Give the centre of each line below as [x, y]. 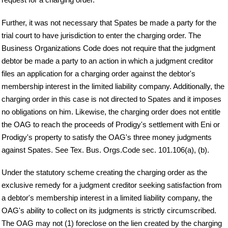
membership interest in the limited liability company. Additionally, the [113, 86]
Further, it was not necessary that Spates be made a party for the [109, 22]
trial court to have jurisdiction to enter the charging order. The [101, 35]
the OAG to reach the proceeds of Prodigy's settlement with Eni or [111, 124]
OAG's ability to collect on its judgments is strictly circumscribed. [109, 211]
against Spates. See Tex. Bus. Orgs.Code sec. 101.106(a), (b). [105, 150]
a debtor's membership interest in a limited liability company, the [107, 198]
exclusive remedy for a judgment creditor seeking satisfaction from [112, 185]
